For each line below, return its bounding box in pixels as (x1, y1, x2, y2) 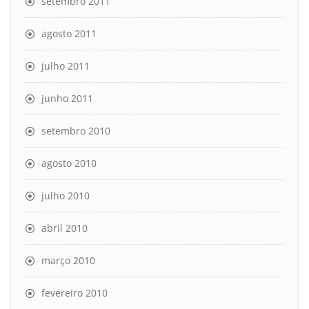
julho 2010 (41, 188, 90, 202)
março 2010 (41, 253, 95, 267)
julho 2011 (41, 59, 90, 72)
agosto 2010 (41, 156, 97, 170)
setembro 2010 (41, 123, 110, 137)
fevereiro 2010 (41, 286, 108, 299)
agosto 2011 (41, 26, 97, 40)
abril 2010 (41, 221, 88, 235)
